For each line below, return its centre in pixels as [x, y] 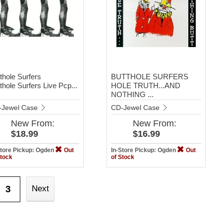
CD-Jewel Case [136, 107]
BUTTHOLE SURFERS [149, 76]
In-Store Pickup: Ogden [144, 150]
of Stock [122, 157]
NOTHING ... [132, 94]
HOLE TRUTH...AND [145, 85]
